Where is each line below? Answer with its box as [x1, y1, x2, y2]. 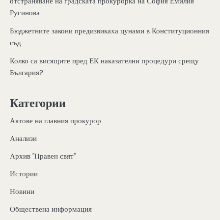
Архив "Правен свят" [10, 151, 76, 161]
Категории [10, 95, 66, 110]
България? [10, 68, 43, 78]
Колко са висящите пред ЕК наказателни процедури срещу [10, 56, 199, 66]
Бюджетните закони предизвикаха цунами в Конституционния [10, 26, 209, 36]
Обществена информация [10, 204, 92, 214]
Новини [10, 186, 34, 196]
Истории [10, 168, 38, 179]
